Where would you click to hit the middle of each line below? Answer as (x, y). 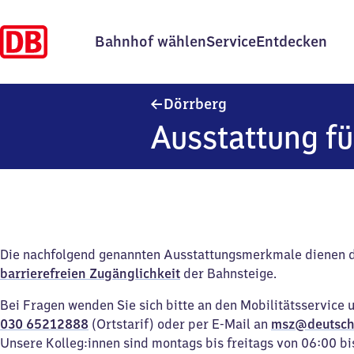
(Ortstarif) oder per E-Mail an (180, 324)
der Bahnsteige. (228, 273)
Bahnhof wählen (151, 41)
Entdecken (292, 41)
